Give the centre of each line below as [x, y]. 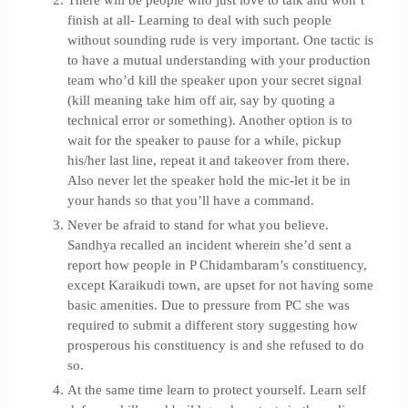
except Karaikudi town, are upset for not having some [220, 285]
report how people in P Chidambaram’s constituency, [217, 265]
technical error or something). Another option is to [209, 120]
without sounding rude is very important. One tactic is [220, 40]
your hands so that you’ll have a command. [190, 200]
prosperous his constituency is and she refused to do [215, 345]
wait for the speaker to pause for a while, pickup [204, 140]
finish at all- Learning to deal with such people [199, 20]
